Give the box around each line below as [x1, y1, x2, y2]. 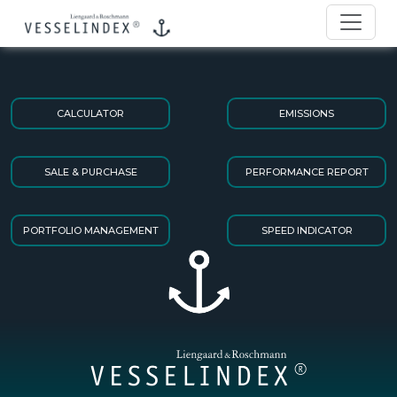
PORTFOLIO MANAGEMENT [22, 224, 159, 237]
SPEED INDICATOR [261, 224, 353, 237]
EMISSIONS [279, 107, 334, 120]
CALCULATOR [57, 107, 124, 120]
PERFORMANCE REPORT [245, 166, 369, 178]
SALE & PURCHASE [43, 166, 137, 178]
